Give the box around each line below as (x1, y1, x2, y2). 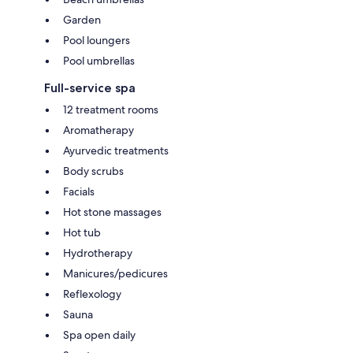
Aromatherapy (63, 122, 134, 137)
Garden (63, 12, 101, 27)
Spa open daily (63, 327, 136, 342)
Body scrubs (63, 163, 124, 178)
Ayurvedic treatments (63, 143, 169, 158)
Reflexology (63, 286, 121, 301)
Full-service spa (44, 80, 136, 95)
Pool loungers (63, 32, 130, 47)
